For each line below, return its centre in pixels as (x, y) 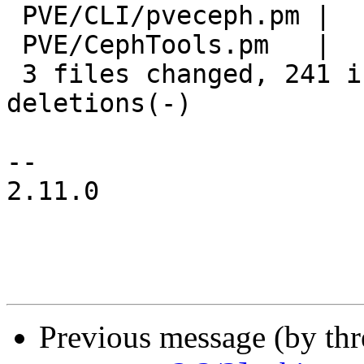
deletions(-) (99, 104)
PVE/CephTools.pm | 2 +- (14, 45)
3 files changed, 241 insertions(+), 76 (14, 74)
